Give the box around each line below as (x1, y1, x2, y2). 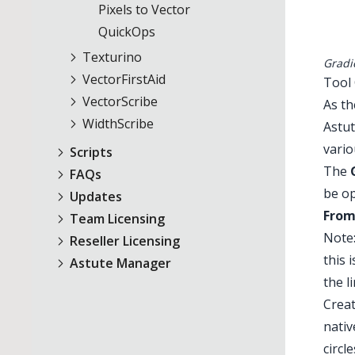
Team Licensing (67, 210, 165, 227)
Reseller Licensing (67, 232, 180, 250)
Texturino (79, 48, 142, 66)
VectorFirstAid (79, 71, 166, 88)
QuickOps (98, 23, 155, 40)
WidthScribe (79, 115, 154, 132)
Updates (67, 188, 122, 205)
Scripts (67, 143, 113, 161)
